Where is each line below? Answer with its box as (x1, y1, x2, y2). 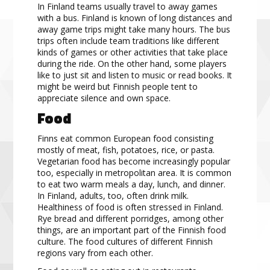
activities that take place (134, 46, 228, 58)
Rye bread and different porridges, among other (37, 213, 224, 225)
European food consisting (113, 133, 214, 145)
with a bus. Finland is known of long (37, 12, 177, 24)
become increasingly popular (119, 155, 231, 168)
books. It (198, 69, 233, 81)
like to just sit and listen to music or (37, 69, 179, 81)
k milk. (165, 190, 189, 202)
